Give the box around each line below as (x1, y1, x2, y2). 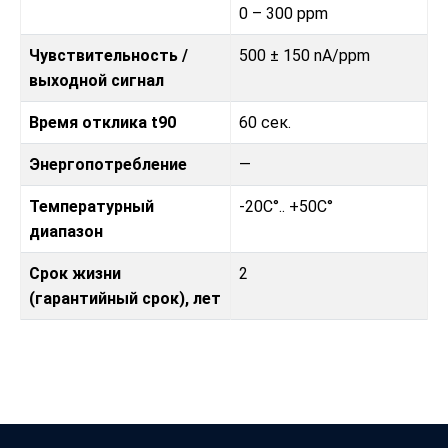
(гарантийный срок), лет (29, 289, 221, 309)
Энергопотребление (29, 155, 187, 175)
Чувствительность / (29, 46, 188, 66)
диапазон (29, 222, 103, 242)
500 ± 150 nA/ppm (239, 46, 370, 66)
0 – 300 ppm (239, 4, 328, 24)
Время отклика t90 (29, 113, 176, 133)
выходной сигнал (29, 71, 164, 91)
